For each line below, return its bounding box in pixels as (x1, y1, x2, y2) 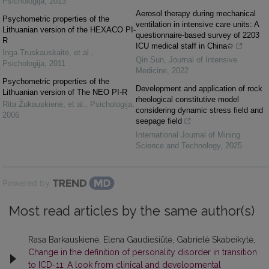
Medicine (136, 65, 167, 75)
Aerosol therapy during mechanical (136, 8, 256, 18)
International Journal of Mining (136, 130, 240, 139)
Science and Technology (136, 141, 220, 150)
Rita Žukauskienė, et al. (2, 99, 85, 109)
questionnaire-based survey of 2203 (136, 30, 259, 40)
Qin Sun (136, 55, 164, 64)
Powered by (2, 177, 50, 188)
